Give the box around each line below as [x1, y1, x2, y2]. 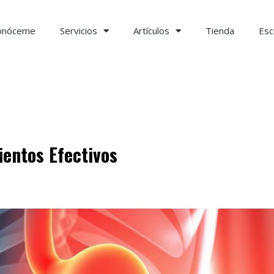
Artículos [133, 24, 169, 37]
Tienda [206, 24, 234, 37]
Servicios [60, 24, 97, 37]
